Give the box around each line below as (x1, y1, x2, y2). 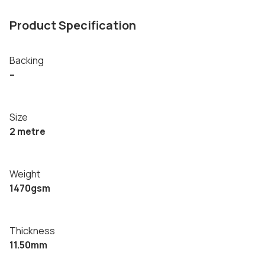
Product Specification (9, 17, 136, 33)
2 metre (9, 125, 46, 138)
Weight (9, 167, 40, 180)
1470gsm (9, 182, 50, 195)
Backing (9, 54, 44, 67)
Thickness (9, 224, 55, 237)
